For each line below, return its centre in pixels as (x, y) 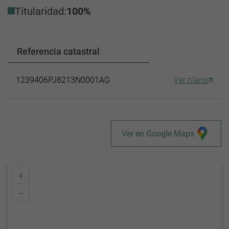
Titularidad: (41, 12)
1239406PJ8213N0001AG (63, 80)
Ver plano (191, 80)
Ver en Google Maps (158, 133)
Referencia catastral (58, 52)
